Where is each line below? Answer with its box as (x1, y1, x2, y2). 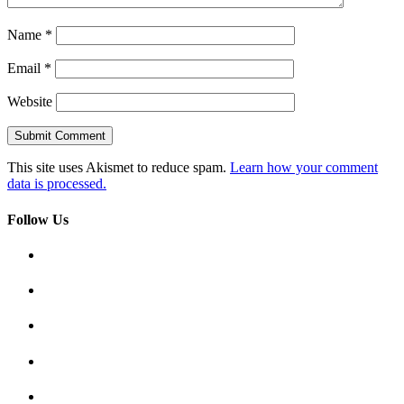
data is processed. (7, 176, 106, 192)
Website (7, 94, 52, 110)
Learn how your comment (230, 160, 378, 176)
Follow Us (7, 211, 69, 227)
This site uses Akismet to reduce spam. (7, 160, 230, 176)
